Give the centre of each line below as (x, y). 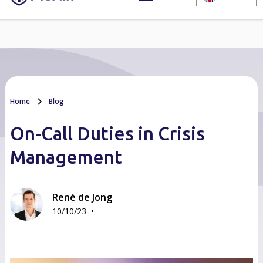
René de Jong (82, 197)
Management (66, 157)
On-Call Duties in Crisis (107, 134)
